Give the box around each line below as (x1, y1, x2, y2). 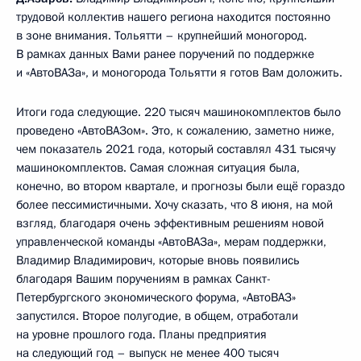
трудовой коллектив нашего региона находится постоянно (16, 8, 330, 25)
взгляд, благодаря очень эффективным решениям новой (16, 214, 324, 231)
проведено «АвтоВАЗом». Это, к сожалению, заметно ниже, (16, 122, 334, 139)
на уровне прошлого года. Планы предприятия (16, 326, 267, 342)
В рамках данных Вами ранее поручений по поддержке (16, 45, 314, 62)
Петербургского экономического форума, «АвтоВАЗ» (16, 288, 296, 305)
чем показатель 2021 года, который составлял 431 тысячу (16, 140, 335, 157)
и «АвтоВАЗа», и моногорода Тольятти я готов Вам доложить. (16, 64, 342, 81)
